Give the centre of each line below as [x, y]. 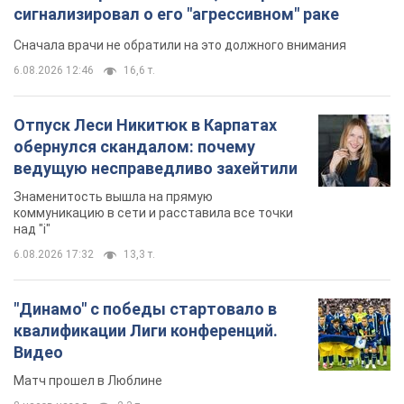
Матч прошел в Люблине [88, 381]
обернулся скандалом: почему [134, 147]
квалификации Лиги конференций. [146, 331]
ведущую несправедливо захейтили [156, 169]
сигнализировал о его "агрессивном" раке [176, 14]
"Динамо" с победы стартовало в [145, 309]
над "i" [32, 230]
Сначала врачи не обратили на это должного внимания [180, 46]
